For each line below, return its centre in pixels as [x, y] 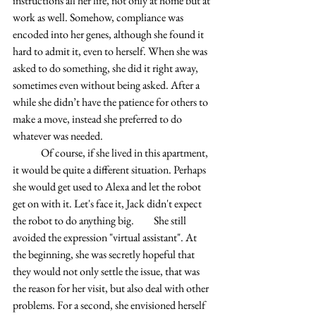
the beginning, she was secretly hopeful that [105, 254]
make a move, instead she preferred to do [98, 119]
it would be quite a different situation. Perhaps [110, 170]
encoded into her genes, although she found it [109, 34]
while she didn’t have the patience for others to [111, 102]
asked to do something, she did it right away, [107, 68]
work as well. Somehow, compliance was [99, 17]
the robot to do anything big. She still [74, 220]
